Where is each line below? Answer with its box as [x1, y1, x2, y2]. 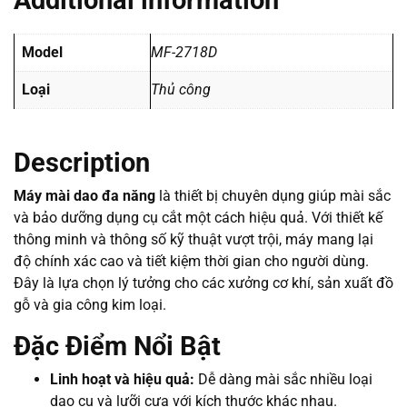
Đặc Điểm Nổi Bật [14, 331, 221, 362]
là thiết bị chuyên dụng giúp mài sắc [155, 187, 391, 205]
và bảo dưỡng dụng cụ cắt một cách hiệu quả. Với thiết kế [14, 209, 382, 227]
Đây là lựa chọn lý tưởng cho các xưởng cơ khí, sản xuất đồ [14, 274, 393, 293]
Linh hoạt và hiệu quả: [50, 371, 194, 389]
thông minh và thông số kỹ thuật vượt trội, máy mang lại [14, 231, 373, 249]
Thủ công [151, 81, 211, 99]
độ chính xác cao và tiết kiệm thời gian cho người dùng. [14, 253, 369, 271]
